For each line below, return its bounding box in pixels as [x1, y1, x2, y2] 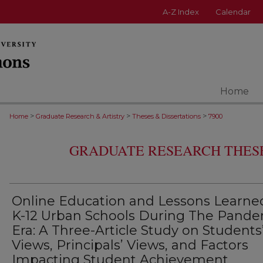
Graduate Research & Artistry [36, 112, 124, 120]
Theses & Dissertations [132, 112, 201, 120]
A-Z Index [163, 7, 199, 16]
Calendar [215, 7, 251, 16]
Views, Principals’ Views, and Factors [12, 237, 248, 253]
